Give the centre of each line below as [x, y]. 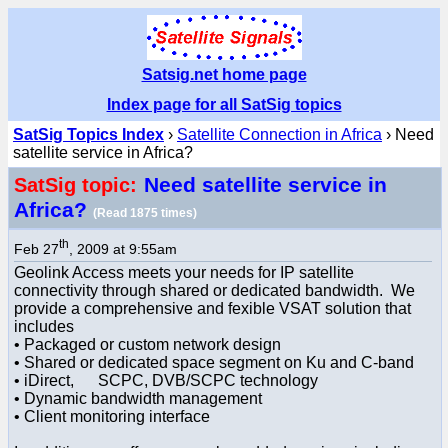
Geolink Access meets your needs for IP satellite [184, 272]
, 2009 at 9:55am [123, 248]
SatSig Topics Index [88, 134]
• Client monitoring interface [124, 416]
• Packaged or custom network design [147, 344]
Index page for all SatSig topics [224, 104]
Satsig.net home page [224, 74]
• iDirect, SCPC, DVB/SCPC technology [166, 380]
